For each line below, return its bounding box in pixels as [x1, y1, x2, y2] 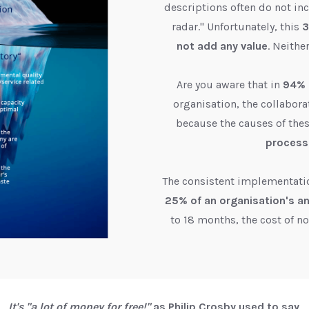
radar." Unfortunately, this [171, 20, 302, 34]
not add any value [177, 39, 268, 53]
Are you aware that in [177, 78, 283, 92]
